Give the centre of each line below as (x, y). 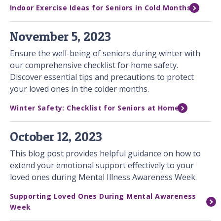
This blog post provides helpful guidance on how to (105, 154)
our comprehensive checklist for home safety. (94, 65)
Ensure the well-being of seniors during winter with (105, 54)
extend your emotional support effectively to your (102, 166)
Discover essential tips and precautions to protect (102, 77)
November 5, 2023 (60, 37)
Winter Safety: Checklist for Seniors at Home (95, 108)
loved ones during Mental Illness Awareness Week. (103, 177)
